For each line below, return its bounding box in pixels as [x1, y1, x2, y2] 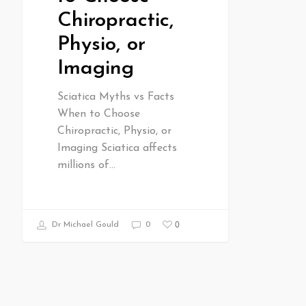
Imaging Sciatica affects [57, 143, 177, 154]
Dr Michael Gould [48, 221, 119, 229]
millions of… [57, 160, 115, 171]
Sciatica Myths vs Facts [57, 92, 174, 103]
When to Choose [57, 109, 140, 120]
